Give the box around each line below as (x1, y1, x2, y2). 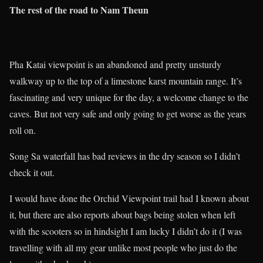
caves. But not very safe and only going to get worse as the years (9, 107, 246, 120)
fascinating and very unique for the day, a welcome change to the (9, 91, 248, 104)
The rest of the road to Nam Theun (9, 3, 149, 17)
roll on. (9, 124, 36, 137)
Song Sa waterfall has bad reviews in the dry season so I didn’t (9, 150, 240, 163)
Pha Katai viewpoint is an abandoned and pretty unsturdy (9, 58, 221, 71)
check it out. (9, 166, 55, 179)
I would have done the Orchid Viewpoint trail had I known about (9, 192, 249, 205)
